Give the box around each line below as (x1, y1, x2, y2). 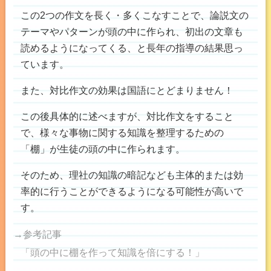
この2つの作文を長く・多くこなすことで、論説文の (20, 9, 249, 21)
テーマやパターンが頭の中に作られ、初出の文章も (20, 25, 243, 37)
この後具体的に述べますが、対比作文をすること (20, 110, 233, 122)
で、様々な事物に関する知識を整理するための (20, 126, 224, 138)
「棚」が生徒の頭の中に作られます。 (20, 143, 185, 154)
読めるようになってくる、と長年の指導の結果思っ (20, 42, 243, 53)
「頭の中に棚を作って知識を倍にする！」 (20, 246, 204, 258)
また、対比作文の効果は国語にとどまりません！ (20, 84, 233, 96)
